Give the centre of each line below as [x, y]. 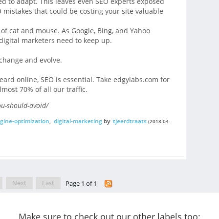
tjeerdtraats [130, 121]
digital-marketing [78, 121]
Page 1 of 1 [82, 183]
